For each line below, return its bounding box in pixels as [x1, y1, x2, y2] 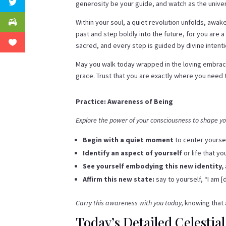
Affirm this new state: [83, 175, 155, 184]
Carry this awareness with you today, [76, 198, 184, 208]
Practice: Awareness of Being [76, 97, 174, 106]
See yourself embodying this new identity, [83, 161, 224, 171]
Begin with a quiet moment [83, 135, 174, 145]
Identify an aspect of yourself [83, 148, 183, 158]
